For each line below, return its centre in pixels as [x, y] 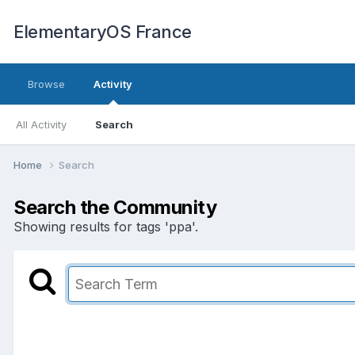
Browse [46, 84]
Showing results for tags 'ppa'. [106, 226]
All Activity [41, 124]
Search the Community [115, 207]
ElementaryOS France [103, 32]
